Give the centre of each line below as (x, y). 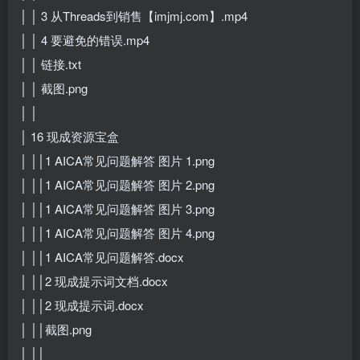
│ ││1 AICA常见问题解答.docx (102, 256)
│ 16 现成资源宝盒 (70, 136)
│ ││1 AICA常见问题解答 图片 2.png (117, 184)
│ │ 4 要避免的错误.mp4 (85, 39)
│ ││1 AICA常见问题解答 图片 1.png (117, 160)
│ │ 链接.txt (51, 63)
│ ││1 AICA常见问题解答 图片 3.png (117, 208)
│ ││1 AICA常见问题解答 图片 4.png (117, 232)
